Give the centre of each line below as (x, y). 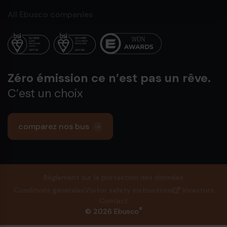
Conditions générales (49, 190)
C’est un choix (45, 93)
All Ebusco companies (50, 15)
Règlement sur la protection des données (113, 178)
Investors (197, 190)
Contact (113, 201)
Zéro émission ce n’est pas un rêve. (109, 78)
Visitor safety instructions (129, 190)
